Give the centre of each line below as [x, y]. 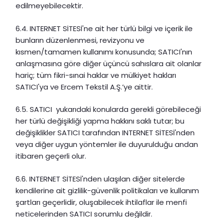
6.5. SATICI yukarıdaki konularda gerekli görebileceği [108, 109]
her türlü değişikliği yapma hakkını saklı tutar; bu [100, 121]
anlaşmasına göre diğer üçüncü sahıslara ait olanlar [109, 63]
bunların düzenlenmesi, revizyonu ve [80, 40]
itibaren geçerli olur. [51, 156]
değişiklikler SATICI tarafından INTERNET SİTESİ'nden [105, 133]
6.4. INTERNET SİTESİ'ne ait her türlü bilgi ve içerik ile [104, 28]
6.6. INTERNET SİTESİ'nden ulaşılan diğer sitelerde [100, 179]
